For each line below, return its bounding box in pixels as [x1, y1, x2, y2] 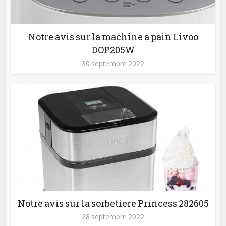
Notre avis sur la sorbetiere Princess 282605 [17, 197, 209, 210]
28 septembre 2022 [82, 212, 144, 222]
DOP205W [91, 44, 135, 56]
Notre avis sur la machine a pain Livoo [28, 31, 198, 43]
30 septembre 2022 [82, 59, 144, 69]
